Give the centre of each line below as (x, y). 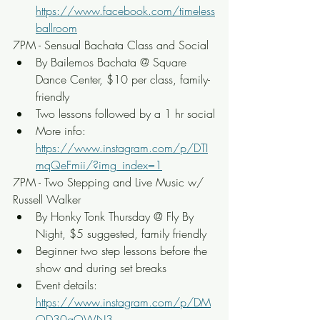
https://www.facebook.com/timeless (125, 11)
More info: (62, 131)
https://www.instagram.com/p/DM (123, 302)
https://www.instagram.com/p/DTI (122, 148)
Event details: (68, 285)
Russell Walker (47, 199)
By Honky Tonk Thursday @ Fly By (116, 216)
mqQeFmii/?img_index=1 (99, 165)
